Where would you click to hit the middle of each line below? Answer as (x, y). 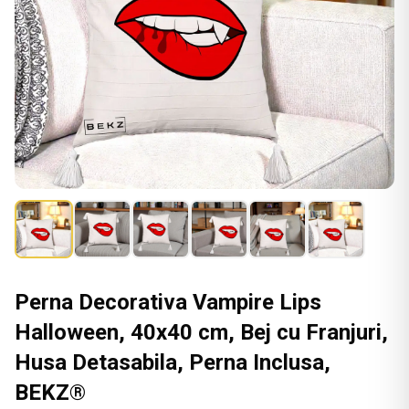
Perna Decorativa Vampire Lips (168, 302)
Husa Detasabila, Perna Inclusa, (173, 362)
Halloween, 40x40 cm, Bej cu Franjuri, (201, 332)
